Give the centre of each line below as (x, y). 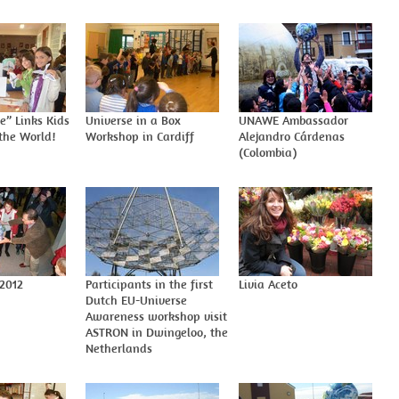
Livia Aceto (268, 284)
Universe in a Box (133, 120)
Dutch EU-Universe (136, 300)
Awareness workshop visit (156, 316)
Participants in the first (149, 284)
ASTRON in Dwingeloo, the (157, 332)
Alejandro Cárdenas (292, 136)
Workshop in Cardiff (140, 136)
